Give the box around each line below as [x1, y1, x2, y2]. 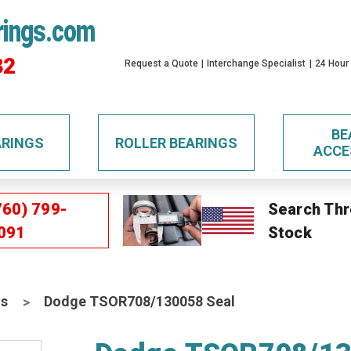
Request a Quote [125, 58, 199, 69]
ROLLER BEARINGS [114, 134, 237, 151]
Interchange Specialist [207, 58, 306, 69]
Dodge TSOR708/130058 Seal [44, 293, 236, 309]
